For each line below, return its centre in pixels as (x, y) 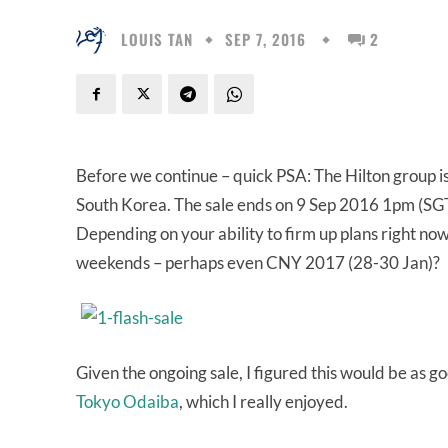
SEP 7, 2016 (265, 39)
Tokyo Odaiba (127, 401)
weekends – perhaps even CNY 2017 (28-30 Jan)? (258, 262)
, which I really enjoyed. (263, 401)
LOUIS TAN (157, 38)
